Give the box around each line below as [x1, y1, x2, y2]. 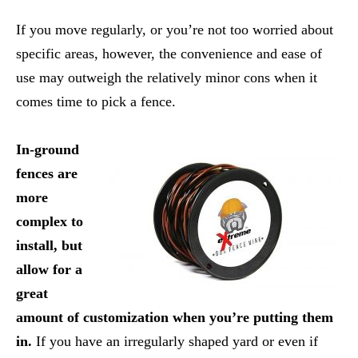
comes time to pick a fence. [16, 93, 176, 109]
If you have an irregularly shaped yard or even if [32, 332, 318, 349]
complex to [16, 213, 83, 229]
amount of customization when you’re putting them [16, 308, 333, 325]
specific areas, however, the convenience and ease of [16, 45, 322, 62]
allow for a [16, 261, 82, 277]
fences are [16, 165, 78, 181]
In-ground [16, 141, 79, 157]
